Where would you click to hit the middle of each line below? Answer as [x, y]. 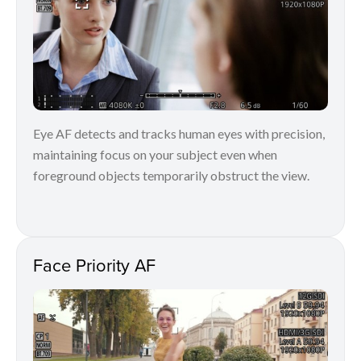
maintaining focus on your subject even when [155, 154]
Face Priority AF [94, 264]
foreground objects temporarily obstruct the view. [171, 175]
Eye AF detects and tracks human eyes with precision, [179, 133]
